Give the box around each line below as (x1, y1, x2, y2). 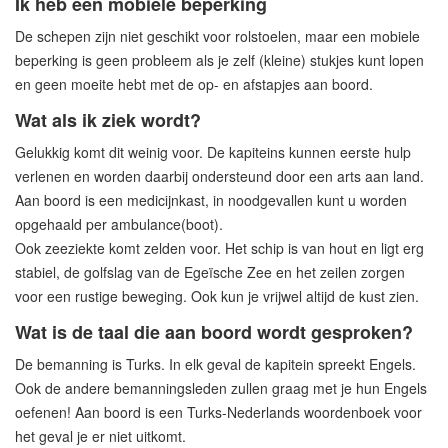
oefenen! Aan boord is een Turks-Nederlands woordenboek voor (15, 401, 422, 422)
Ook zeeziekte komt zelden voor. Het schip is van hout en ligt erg (15, 237, 424, 258)
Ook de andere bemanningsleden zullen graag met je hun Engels (15, 377, 427, 398)
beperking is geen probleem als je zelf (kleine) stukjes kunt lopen (15, 49, 424, 70)
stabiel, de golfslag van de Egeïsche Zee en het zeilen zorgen (15, 261, 405, 282)
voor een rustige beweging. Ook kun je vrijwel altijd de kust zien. (15, 285, 419, 306)
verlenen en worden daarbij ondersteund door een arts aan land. (15, 165, 424, 186)
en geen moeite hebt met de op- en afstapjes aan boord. (15, 73, 373, 94)
